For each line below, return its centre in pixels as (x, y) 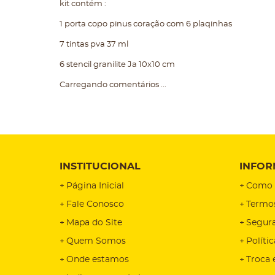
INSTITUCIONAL (100, 166)
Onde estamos (98, 260)
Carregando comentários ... (113, 85)
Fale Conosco (95, 204)
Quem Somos (96, 241)
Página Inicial (95, 186)
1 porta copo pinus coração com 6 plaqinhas (147, 24)
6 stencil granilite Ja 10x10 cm (118, 65)
